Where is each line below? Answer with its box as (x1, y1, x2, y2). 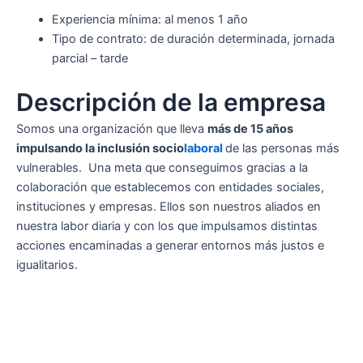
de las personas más (225, 141, 340, 156)
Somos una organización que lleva (16, 122, 207, 137)
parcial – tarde (51, 50, 128, 66)
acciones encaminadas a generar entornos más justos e (16, 238, 324, 254)
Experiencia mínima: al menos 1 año (51, 11, 248, 27)
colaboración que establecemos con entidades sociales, (16, 180, 324, 195)
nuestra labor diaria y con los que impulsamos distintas (16, 219, 318, 234)
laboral (184, 141, 223, 156)
